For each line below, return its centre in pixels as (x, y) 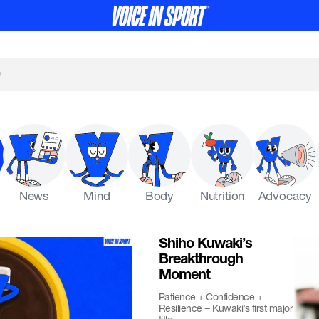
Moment (184, 276)
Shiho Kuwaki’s (205, 245)
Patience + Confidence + (210, 297)
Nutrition (222, 195)
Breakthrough (200, 261)
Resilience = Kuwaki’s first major (226, 308)
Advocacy (285, 195)
